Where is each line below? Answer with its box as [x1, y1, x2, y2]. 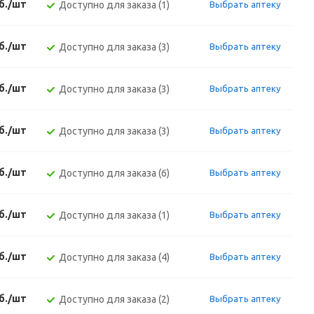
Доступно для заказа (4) [59, 252, 170, 263]
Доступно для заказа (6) [59, 168, 170, 179]
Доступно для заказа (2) [59, 294, 170, 305]
